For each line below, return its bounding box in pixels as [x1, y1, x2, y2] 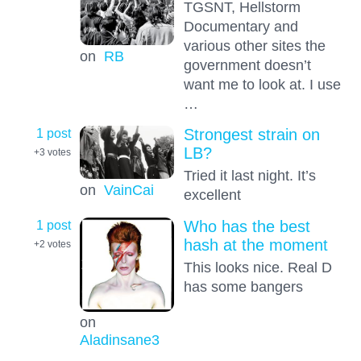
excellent [183, 186, 241, 204]
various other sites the [183, 36, 326, 54]
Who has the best [183, 217, 310, 235]
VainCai [103, 180, 154, 198]
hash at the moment [183, 235, 328, 254]
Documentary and [183, 17, 298, 35]
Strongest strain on [183, 126, 320, 144]
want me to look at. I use [183, 75, 341, 93]
